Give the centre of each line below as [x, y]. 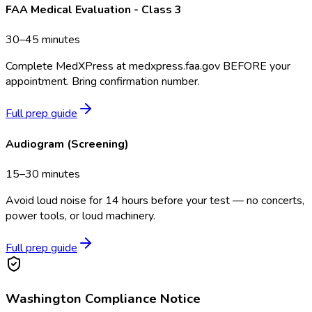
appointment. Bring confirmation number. [103, 82]
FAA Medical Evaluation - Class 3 [94, 10]
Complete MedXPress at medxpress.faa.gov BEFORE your [148, 67]
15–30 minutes [43, 174]
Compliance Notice [141, 298]
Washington [44, 298]
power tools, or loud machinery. [80, 216]
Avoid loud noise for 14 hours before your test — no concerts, [155, 200]
